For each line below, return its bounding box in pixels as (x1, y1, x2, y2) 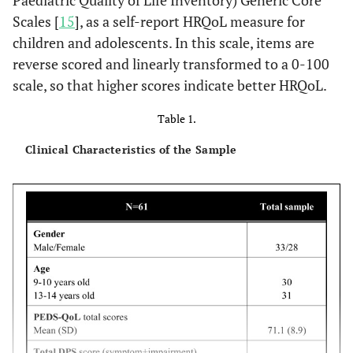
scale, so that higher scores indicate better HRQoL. (13, 76, 327, 95)
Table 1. (157, 111, 196, 126)
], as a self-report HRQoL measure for (75, 12, 305, 31)
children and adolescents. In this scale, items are (13, 33, 314, 52)
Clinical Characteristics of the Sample (25, 142, 237, 157)
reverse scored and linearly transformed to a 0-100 (13, 54, 329, 73)
